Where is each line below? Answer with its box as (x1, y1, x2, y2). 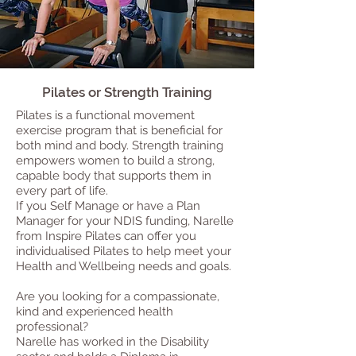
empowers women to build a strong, (16, 153, 215, 168)
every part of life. (16, 183, 108, 198)
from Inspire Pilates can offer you (16, 228, 196, 243)
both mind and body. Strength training (16, 137, 223, 153)
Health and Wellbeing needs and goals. (16, 258, 231, 273)
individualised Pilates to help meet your (16, 243, 231, 258)
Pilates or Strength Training (42, 83, 212, 100)
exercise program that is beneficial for (16, 122, 222, 137)
